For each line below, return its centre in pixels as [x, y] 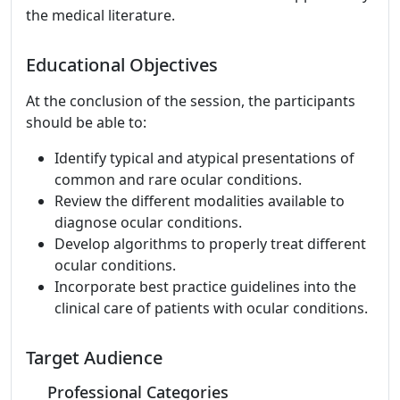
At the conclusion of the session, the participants [191, 101]
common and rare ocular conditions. [178, 179]
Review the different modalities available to [200, 201]
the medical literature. [100, 15]
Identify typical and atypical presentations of [204, 158]
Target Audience [94, 358]
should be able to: [86, 122]
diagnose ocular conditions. [148, 222]
